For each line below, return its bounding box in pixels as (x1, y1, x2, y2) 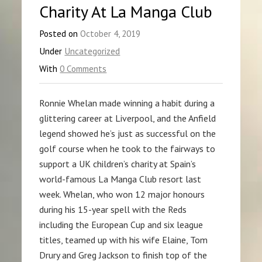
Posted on (39, 27, 81, 39)
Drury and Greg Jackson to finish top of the (39, 249, 208, 261)
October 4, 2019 (80, 27, 141, 39)
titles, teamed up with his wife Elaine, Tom (39, 233, 208, 246)
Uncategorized (64, 44, 120, 57)
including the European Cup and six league (39, 218, 204, 230)
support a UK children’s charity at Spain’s (39, 157, 196, 170)
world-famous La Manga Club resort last (39, 173, 202, 185)
